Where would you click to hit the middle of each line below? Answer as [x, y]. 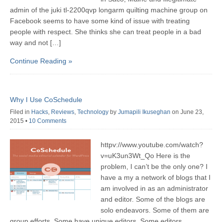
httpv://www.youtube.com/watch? [152, 145]
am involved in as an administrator [155, 189]
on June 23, [188, 112]
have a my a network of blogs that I [156, 178]
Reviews [63, 112]
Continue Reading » [41, 61]
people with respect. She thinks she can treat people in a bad [106, 32]
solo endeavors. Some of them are [155, 210]
